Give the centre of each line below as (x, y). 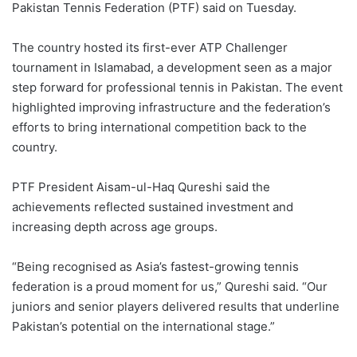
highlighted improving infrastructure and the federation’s (171, 108)
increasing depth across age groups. (115, 227)
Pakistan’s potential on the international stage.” (143, 327)
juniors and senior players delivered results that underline (176, 307)
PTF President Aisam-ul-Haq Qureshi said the (141, 187)
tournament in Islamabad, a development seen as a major (172, 68)
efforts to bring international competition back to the (159, 127)
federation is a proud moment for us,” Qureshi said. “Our (170, 287)
